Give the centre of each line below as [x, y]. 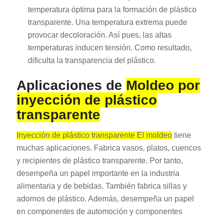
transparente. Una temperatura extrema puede [107, 22]
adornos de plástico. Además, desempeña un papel [105, 198]
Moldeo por [163, 86]
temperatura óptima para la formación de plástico [112, 10]
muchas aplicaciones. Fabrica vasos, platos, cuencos [109, 148]
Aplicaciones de [71, 86]
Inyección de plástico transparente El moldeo [94, 135]
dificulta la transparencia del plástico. [92, 61]
